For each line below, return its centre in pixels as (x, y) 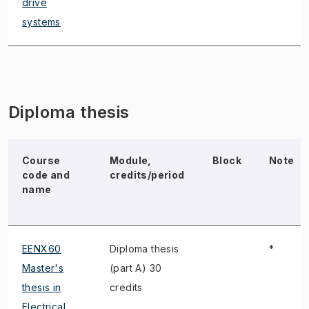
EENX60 (42, 249)
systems (41, 22)
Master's (43, 268)
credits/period (147, 175)
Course (41, 160)
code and (46, 175)
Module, (131, 160)
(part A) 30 (136, 268)
